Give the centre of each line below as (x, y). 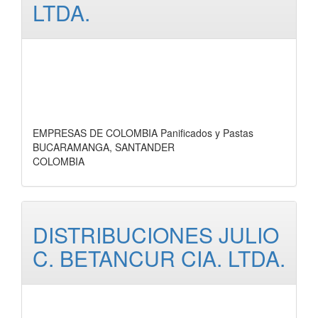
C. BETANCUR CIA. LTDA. (159, 258)
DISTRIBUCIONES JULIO (156, 235)
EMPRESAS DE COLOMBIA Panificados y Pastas (143, 133)
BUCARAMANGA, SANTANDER (104, 147)
